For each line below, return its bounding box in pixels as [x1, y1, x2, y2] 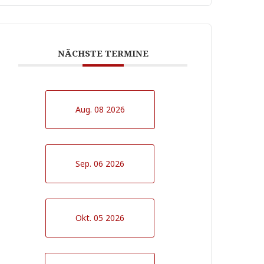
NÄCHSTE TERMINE [57, 47, 148, 59]
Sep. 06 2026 [75, 158, 125, 169]
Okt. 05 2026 [75, 212, 125, 223]
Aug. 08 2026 [75, 104, 125, 115]
